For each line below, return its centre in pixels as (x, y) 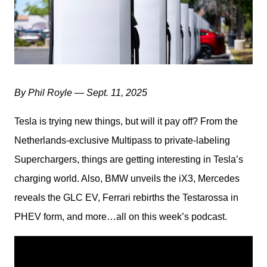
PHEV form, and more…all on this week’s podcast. (121, 217)
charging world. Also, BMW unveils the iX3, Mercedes (127, 178)
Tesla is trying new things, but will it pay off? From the (126, 121)
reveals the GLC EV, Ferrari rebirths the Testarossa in (126, 198)
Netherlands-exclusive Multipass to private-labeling (122, 140)
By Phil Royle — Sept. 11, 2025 (81, 93)
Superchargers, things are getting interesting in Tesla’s (129, 159)
